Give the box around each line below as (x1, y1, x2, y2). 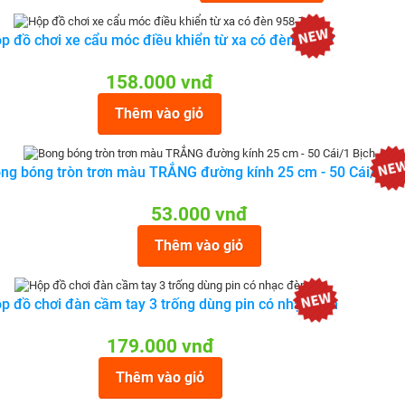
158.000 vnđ (105, 71, 213, 93)
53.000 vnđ (150, 203, 248, 225)
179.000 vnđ (107, 335, 214, 357)
